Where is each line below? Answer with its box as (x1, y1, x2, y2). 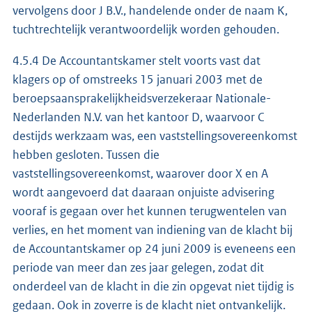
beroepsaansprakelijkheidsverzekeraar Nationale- (13, 90, 271, 106)
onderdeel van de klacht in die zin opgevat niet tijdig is (13, 278, 294, 294)
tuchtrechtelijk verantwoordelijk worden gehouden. (13, 21, 279, 37)
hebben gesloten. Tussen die (13, 146, 159, 162)
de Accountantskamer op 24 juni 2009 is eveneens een (13, 240, 296, 256)
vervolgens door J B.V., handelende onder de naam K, (13, 2, 288, 18)
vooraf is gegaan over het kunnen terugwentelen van (13, 203, 287, 219)
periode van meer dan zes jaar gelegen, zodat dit (13, 259, 264, 275)
